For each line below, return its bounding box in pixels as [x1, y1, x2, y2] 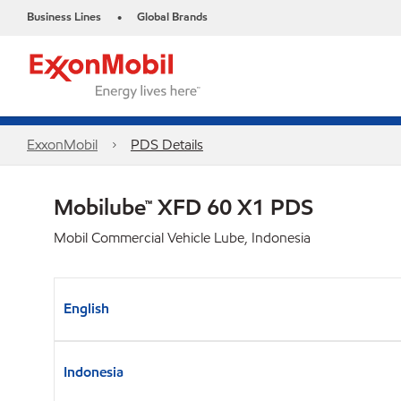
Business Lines [27, 9, 101, 25]
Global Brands [137, 9, 208, 25]
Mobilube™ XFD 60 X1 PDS [54, 192, 313, 221]
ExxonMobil [27, 135, 98, 154]
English [64, 299, 109, 318]
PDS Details [130, 135, 203, 154]
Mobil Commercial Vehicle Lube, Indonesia [54, 228, 311, 247]
